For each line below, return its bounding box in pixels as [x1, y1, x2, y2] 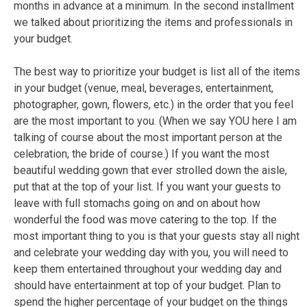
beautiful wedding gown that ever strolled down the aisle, [14, 163, 287, 177]
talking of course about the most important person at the [14, 130, 282, 144]
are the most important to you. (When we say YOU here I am [14, 114, 297, 127]
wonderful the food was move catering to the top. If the [14, 212, 277, 226]
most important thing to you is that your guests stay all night [14, 229, 299, 243]
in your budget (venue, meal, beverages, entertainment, [14, 81, 273, 95]
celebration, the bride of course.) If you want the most [14, 147, 269, 160]
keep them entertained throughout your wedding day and [14, 262, 282, 275]
